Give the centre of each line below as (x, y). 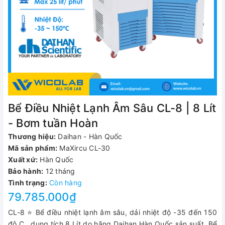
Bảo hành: (26, 171)
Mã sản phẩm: (33, 148)
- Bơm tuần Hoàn (53, 123)
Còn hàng (66, 183)
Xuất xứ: (23, 159)
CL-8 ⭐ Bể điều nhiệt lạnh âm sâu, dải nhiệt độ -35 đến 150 (113, 212)
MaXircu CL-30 (85, 148)
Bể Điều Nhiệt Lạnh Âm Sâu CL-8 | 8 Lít (112, 108)
